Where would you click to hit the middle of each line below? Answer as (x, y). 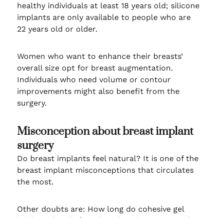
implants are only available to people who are (104, 17)
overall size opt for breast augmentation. (95, 68)
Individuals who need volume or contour (94, 79)
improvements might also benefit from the (98, 91)
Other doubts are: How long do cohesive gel (100, 209)
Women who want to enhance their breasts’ (100, 56)
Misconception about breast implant (105, 131)
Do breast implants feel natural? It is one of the (108, 158)
